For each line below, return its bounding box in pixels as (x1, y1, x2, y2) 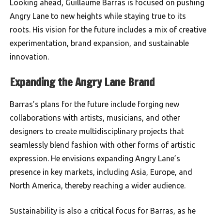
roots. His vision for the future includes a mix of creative (10, 25, 206, 34)
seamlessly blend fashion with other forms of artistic (10, 140, 195, 150)
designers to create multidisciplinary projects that (10, 127, 184, 136)
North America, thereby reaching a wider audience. (10, 181, 186, 190)
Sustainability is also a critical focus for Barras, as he (10, 206, 196, 216)
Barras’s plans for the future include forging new (10, 100, 179, 109)
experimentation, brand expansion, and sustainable (10, 38, 189, 47)
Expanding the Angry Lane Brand (10, 74, 155, 90)
